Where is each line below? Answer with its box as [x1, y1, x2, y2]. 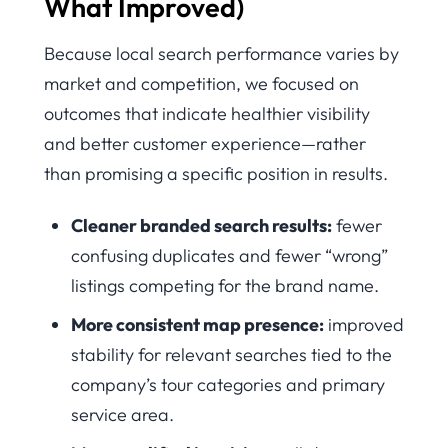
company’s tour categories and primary [71, 373, 385, 397]
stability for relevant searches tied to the [71, 343, 392, 367]
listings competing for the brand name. [71, 274, 379, 298]
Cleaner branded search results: [71, 214, 332, 238]
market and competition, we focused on [44, 71, 359, 95]
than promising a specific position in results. [44, 161, 388, 185]
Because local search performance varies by [44, 41, 399, 65]
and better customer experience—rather [44, 131, 366, 155]
